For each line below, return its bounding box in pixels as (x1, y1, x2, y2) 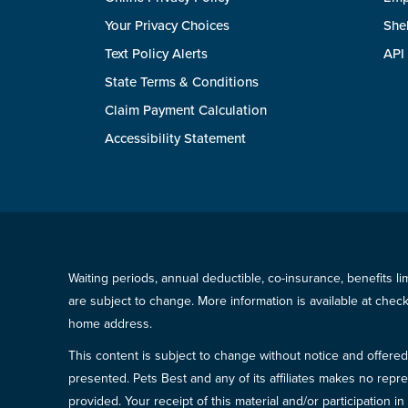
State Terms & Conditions (105, 74, 259, 90)
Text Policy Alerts (105, 46, 208, 62)
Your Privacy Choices (105, 17, 229, 34)
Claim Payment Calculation (105, 102, 267, 118)
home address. (68, 316, 152, 331)
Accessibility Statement (105, 130, 246, 147)
